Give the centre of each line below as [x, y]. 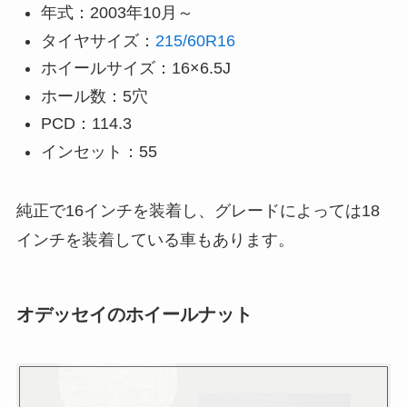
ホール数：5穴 [94, 96]
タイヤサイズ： [98, 40]
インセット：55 [99, 151]
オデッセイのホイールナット [134, 315]
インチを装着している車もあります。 [155, 239]
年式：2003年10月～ [117, 13]
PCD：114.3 [86, 124]
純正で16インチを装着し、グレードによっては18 [198, 210]
